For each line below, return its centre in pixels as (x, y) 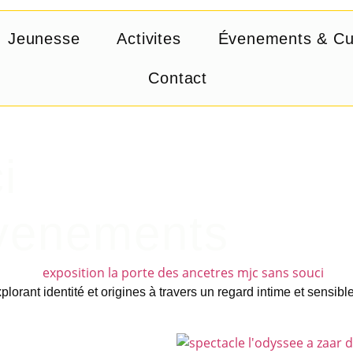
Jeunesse (44, 39)
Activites (149, 39)
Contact (178, 78)
